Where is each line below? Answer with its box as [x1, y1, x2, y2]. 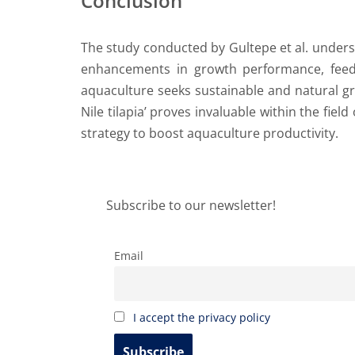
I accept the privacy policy [132, 310, 270, 326]
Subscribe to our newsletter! [106, 197, 276, 214]
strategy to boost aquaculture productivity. [81, 124, 338, 142]
